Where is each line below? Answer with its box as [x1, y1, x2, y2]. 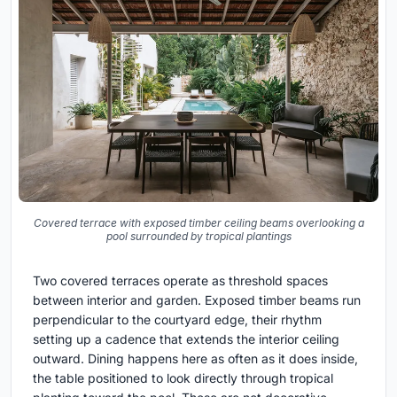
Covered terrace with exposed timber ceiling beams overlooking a [33, 216, 364, 230]
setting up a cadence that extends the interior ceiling [33, 331, 339, 347]
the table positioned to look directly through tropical [33, 370, 333, 386]
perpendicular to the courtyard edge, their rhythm [33, 312, 322, 328]
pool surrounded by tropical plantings [105, 230, 292, 244]
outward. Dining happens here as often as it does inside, [33, 351, 358, 367]
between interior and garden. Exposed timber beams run [33, 292, 361, 308]
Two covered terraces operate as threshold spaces [33, 273, 328, 289]
